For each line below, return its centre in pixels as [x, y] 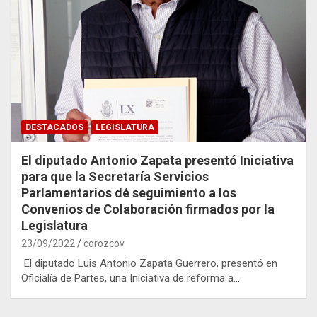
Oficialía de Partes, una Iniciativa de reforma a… [131, 278]
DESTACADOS [54, 127]
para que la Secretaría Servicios [115, 176]
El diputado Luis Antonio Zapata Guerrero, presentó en [149, 263]
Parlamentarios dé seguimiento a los [129, 192]
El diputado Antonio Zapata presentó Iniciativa [157, 160]
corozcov [104, 243]
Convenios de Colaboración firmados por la [148, 209]
